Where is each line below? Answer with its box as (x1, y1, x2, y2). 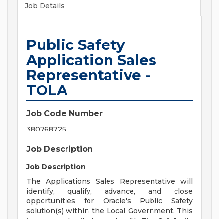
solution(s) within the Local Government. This (26, 206, 193, 216)
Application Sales (26, 51, 156, 69)
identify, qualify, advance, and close (26, 187, 193, 196)
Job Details (25, 1, 65, 11)
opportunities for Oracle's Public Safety (26, 197, 193, 206)
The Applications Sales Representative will (26, 177, 193, 186)
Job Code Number (26, 109, 103, 119)
